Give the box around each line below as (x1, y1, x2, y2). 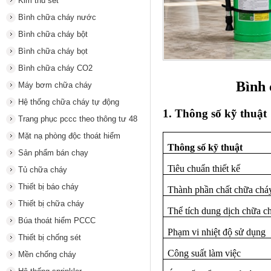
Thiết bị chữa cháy (18, 199, 84, 208)
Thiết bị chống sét (18, 233, 81, 242)
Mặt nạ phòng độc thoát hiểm (18, 131, 120, 140)
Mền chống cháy (18, 250, 76, 259)
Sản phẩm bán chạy (18, 148, 88, 157)
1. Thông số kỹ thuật (163, 106, 267, 120)
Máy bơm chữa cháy (18, 80, 92, 90)
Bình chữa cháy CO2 (18, 64, 93, 73)
